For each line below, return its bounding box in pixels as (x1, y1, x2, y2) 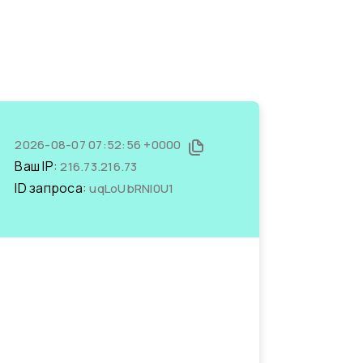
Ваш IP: (15, 157, 61, 175)
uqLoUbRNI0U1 (89, 180, 174, 197)
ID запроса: (15, 179, 90, 197)
